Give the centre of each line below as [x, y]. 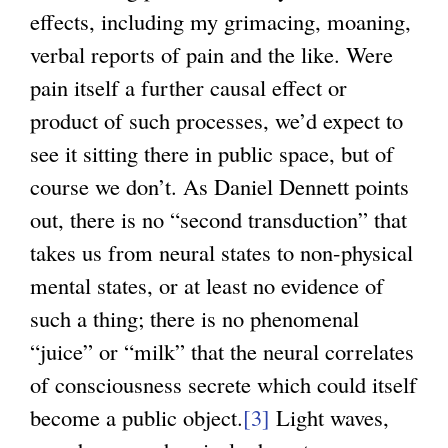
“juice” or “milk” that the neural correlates [222, 350]
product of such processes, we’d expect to [216, 119]
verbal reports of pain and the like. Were [211, 53]
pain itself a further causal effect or [188, 86]
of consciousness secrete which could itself [223, 383]
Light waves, [329, 416]
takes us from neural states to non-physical [221, 251]
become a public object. [136, 416]
